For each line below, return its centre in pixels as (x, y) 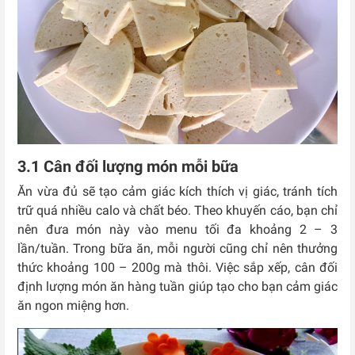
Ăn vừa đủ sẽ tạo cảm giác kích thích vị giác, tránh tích (177, 192)
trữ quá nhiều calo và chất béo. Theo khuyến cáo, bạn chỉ (177, 211)
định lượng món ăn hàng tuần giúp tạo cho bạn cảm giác (177, 287)
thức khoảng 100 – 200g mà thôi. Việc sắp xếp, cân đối (177, 268)
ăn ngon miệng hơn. (73, 306)
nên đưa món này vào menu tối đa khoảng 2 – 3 (177, 230)
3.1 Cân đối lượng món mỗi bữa (130, 167)
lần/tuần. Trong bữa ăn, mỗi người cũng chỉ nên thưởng (177, 249)
